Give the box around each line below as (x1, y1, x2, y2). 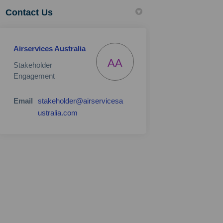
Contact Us (5, 7, 53, 17)
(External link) (77, 108, 122, 116)
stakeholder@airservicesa (38, 97, 123, 105)
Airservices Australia (13, 44, 86, 53)
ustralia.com (38, 109, 78, 117)
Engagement (13, 72, 55, 80)
